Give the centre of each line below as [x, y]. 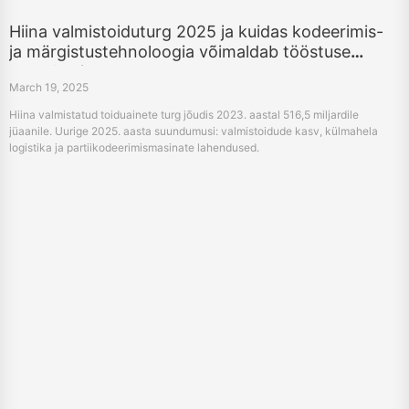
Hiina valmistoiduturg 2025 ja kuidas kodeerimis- [196, 32]
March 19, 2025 [49, 88]
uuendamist [54, 72]
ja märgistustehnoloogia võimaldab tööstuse [180, 52]
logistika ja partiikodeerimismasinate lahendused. [134, 148]
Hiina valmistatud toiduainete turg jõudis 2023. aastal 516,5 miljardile [184, 115]
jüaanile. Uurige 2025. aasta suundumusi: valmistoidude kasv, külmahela [194, 131]
